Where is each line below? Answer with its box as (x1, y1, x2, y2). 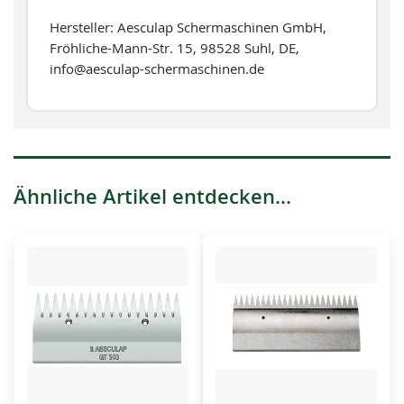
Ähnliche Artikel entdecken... (14, 183, 291, 210)
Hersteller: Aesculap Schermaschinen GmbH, (50, 18, 326, 36)
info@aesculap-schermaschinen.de (50, 60, 264, 78)
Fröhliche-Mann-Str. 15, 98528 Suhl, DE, (50, 39, 299, 57)
